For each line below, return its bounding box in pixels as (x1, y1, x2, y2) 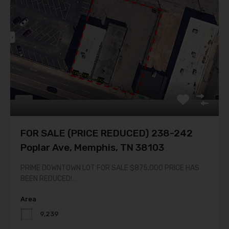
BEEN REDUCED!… (20, 174, 77, 183)
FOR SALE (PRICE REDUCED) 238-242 (20, 127, 193, 139)
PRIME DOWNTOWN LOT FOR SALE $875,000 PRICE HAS (20, 163, 199, 172)
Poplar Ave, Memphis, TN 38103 (20, 141, 164, 153)
